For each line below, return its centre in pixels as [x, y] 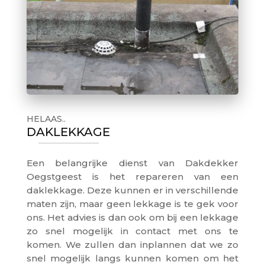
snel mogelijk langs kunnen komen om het [132, 258]
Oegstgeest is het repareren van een [132, 176]
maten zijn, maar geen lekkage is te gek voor [132, 203]
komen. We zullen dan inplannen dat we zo [132, 244]
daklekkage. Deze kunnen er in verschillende [132, 190]
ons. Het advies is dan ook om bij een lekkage [132, 217]
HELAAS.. [46, 119]
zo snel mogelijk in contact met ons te [132, 231]
